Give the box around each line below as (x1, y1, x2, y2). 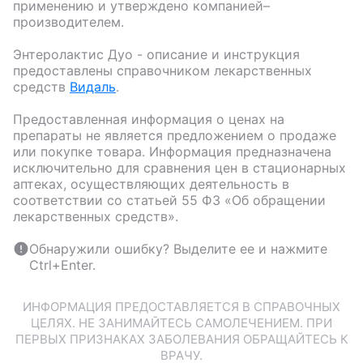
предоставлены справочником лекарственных (13, 62, 312, 79)
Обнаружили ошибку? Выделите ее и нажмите (29, 241, 327, 258)
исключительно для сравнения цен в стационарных (13, 160, 346, 177)
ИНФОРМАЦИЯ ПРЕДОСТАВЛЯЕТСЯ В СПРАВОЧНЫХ (23, 299, 340, 315)
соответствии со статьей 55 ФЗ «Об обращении (13, 192, 326, 209)
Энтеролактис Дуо (13, 46, 133, 63)
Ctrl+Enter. (29, 257, 96, 274)
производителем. (13, 14, 124, 31)
